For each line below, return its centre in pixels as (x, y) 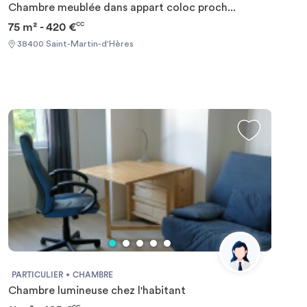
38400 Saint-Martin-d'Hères (74, 44)
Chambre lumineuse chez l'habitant (97, 290)
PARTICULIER (37, 274)
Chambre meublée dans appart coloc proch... (122, 8)
